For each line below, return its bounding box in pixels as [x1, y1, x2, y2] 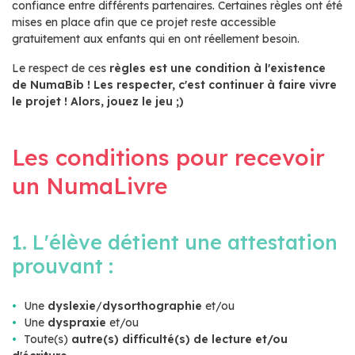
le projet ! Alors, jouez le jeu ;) [12, 94, 184, 109]
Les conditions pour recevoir [12, 143, 325, 171]
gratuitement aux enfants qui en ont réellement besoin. [12, 31, 300, 46]
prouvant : [12, 253, 113, 278]
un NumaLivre [12, 171, 168, 200]
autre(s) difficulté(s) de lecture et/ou [71, 331, 288, 346]
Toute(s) [24, 331, 71, 346]
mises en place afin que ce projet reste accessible [12, 14, 276, 29]
